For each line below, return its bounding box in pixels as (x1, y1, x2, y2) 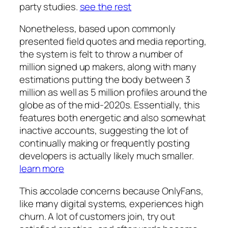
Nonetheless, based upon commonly (19, 22, 176, 36)
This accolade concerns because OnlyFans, (19, 184, 204, 197)
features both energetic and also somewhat (19, 111, 206, 125)
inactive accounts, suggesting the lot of (19, 124, 188, 137)
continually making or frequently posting (19, 136, 190, 150)
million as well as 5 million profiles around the (19, 85, 208, 99)
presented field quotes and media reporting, (19, 35, 207, 48)
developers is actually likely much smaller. (19, 149, 194, 163)
